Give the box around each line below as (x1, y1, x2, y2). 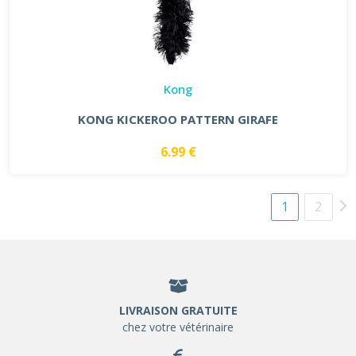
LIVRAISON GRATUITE (118, 302, 238, 318)
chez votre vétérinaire (122, 319, 234, 335)
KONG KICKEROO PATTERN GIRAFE (78, 110, 278, 127)
